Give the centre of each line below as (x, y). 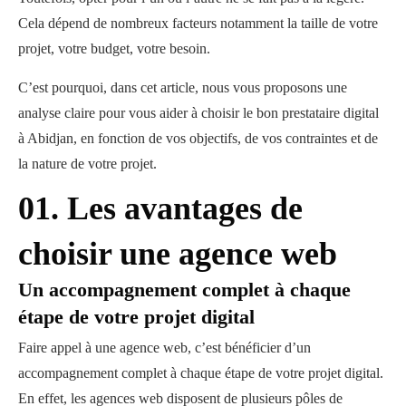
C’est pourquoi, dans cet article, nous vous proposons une (183, 87)
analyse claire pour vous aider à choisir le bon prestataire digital (198, 112)
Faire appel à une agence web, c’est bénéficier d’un (164, 347)
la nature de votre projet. (91, 163)
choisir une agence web (182, 253)
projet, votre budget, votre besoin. (118, 48)
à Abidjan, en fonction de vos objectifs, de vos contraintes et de (198, 138)
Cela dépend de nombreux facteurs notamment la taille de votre (198, 23)
